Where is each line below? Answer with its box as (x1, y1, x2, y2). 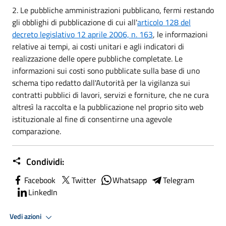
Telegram (163, 174, 194, 186)
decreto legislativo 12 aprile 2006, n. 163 (12, 28, 153, 40)
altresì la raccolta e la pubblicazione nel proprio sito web (12, 100, 203, 113)
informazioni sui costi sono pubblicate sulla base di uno (12, 64, 200, 77)
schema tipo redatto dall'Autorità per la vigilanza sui (12, 76, 190, 89)
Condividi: (24, 154, 64, 168)
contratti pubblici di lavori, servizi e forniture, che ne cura (12, 88, 209, 101)
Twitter (72, 174, 96, 186)
